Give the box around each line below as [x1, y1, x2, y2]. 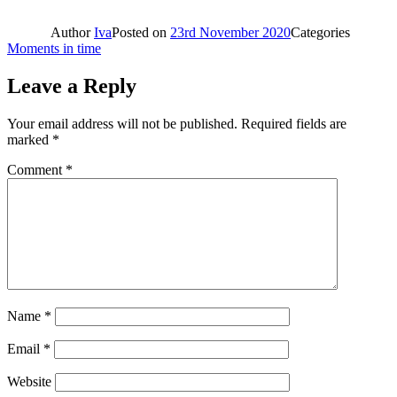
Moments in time [7, 40, 101, 56]
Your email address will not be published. [7, 115, 237, 131]
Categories [291, 24, 350, 40]
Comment [7, 161, 66, 177]
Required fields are [241, 115, 346, 131]
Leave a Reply [7, 74, 136, 97]
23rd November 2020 [170, 24, 291, 40]
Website [7, 373, 51, 389]
